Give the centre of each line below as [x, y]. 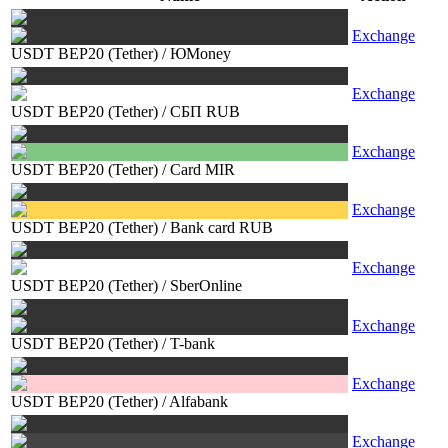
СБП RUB [205, 111]
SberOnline [206, 285]
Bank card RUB [221, 227]
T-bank [192, 343]
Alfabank [198, 401]
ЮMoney [200, 53]
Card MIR [202, 169]
